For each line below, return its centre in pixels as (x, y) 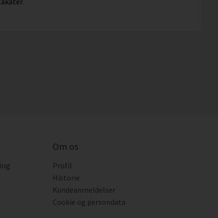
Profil (62, 165)
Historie (66, 178)
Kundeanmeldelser (84, 190)
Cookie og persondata (89, 202)
